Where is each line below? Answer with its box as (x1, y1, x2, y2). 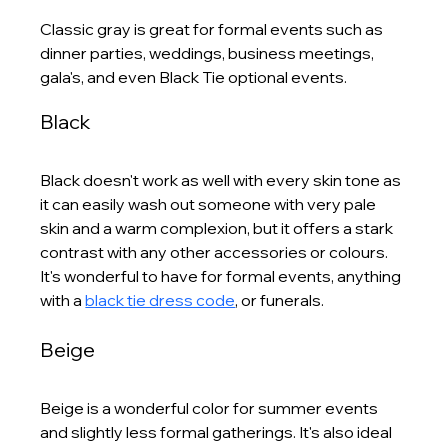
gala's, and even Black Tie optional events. (40, 66, 348, 87)
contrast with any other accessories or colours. (40, 241, 392, 262)
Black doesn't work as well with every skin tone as (40, 169, 405, 190)
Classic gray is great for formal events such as (40, 18, 387, 39)
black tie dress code (85, 289, 236, 310)
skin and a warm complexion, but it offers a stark (40, 217, 397, 238)
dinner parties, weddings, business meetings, (40, 42, 378, 63)
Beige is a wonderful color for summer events (40, 397, 382, 418)
